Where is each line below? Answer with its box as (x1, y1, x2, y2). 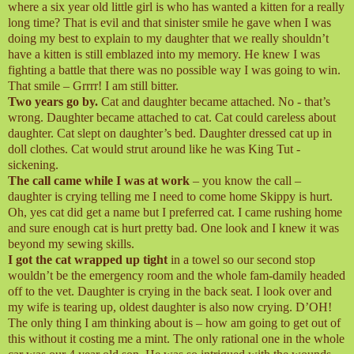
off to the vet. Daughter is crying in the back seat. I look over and (8, 284, 332, 298)
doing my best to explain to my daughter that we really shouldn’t (8, 31, 329, 45)
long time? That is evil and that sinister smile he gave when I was (8, 15, 331, 29)
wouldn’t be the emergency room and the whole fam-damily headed (8, 268, 345, 282)
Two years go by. (8, 94, 98, 108)
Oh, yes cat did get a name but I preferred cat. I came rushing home (8, 205, 342, 219)
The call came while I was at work (8, 173, 190, 187)
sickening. (8, 157, 58, 171)
